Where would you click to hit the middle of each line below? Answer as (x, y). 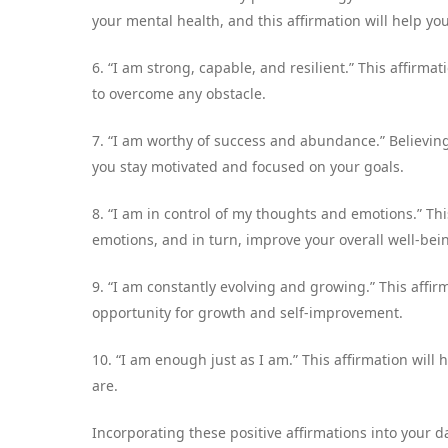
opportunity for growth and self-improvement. (247, 312)
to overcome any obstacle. (179, 93)
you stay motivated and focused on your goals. (248, 166)
